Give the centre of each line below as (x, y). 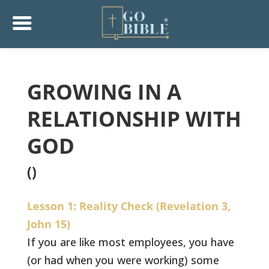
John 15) (49, 224)
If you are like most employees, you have (131, 242)
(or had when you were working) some (123, 260)
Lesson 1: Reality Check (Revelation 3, (129, 206)
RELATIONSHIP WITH (134, 119)
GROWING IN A (104, 92)
